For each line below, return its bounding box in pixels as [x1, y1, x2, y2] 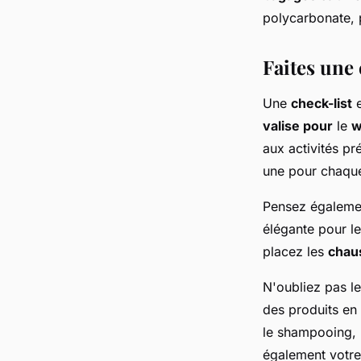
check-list [291, 95, 352, 111]
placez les [263, 243, 328, 259]
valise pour [263, 118, 333, 134]
